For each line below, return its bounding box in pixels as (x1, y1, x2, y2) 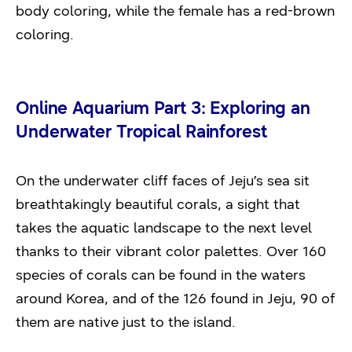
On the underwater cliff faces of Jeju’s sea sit (16, 172, 310, 189)
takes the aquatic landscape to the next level (16, 219, 312, 236)
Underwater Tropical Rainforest (16, 121, 267, 142)
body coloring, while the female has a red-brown (16, 2, 335, 20)
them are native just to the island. (16, 313, 236, 331)
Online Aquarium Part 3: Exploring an (16, 97, 311, 119)
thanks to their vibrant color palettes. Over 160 (16, 243, 326, 260)
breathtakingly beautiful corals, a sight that (16, 196, 300, 213)
